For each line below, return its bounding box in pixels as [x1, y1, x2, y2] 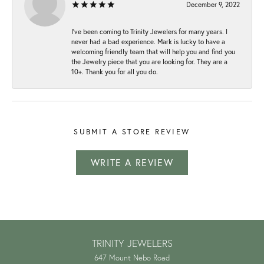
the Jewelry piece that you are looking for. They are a [71, 57, 227, 66]
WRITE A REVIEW [90, 156, 174, 169]
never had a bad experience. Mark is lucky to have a [71, 37, 225, 46]
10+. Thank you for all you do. [71, 67, 158, 76]
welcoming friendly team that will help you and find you [71, 47, 235, 56]
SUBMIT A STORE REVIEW [74, 126, 190, 136]
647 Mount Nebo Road [94, 252, 170, 262]
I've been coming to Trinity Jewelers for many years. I [71, 27, 227, 36]
